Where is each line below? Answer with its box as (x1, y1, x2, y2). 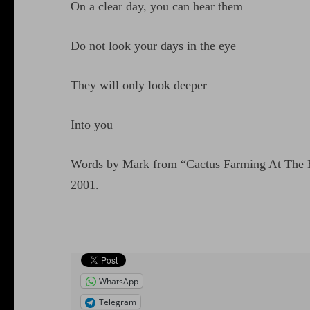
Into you (71, 118, 113, 132)
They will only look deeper (71, 78, 207, 93)
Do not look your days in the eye (71, 39, 236, 53)
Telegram (99, 295, 136, 308)
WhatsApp (99, 275, 138, 287)
